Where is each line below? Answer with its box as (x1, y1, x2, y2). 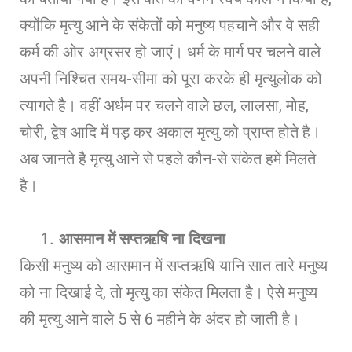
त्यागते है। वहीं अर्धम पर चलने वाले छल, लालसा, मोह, (20, 95, 309, 115)
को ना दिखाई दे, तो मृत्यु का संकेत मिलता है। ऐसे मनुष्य (20, 282, 317, 302)
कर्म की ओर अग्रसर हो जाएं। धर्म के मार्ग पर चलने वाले (20, 42, 321, 61)
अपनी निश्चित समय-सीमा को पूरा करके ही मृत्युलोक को (20, 68, 322, 88)
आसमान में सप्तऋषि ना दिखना (59, 229, 225, 248)
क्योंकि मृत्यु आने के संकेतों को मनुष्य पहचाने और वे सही (20, 15, 320, 35)
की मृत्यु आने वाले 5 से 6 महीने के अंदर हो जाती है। (20, 309, 300, 328)
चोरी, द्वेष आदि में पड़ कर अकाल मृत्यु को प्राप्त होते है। (20, 122, 321, 141)
